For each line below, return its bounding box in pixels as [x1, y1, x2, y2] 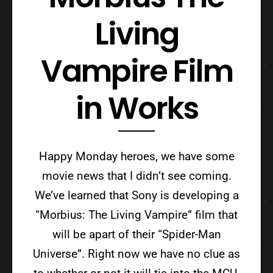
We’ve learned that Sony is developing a [34, 188, 239, 202]
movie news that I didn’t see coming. [41, 168, 232, 183]
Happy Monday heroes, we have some [38, 149, 235, 163]
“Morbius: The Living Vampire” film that [35, 207, 238, 222]
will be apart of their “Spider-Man [52, 227, 221, 241]
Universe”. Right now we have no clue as [33, 246, 240, 261]
